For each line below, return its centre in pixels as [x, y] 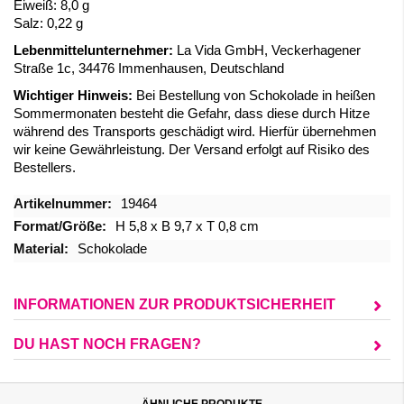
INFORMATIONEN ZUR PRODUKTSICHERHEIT [174, 304]
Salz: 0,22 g [48, 23]
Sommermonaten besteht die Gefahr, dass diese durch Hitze [192, 114]
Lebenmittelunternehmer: [93, 50]
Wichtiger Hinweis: [73, 96]
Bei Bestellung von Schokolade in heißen [254, 96]
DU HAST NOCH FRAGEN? [107, 344]
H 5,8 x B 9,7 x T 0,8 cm [187, 226]
